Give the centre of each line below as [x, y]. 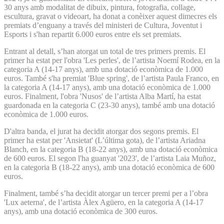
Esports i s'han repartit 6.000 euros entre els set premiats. [93, 34]
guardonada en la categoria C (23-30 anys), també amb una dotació [109, 105]
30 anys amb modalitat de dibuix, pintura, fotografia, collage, [100, 7]
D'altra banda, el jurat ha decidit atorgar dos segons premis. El [101, 131]
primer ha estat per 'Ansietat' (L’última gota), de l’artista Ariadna [105, 140]
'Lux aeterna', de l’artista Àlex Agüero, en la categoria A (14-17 [104, 202]
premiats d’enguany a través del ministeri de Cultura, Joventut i [103, 25]
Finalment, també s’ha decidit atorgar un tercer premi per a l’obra [106, 193]
